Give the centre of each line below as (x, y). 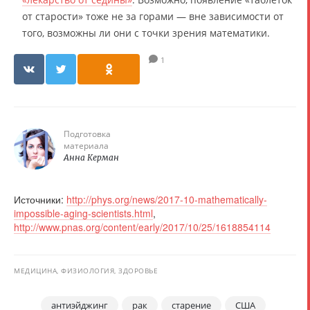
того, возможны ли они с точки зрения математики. (146, 33)
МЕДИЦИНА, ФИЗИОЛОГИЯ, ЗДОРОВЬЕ (86, 270)
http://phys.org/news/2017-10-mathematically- (167, 199)
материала (86, 145)
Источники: (40, 199)
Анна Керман (91, 157)
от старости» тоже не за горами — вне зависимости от (153, 16)
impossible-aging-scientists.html (83, 213)
